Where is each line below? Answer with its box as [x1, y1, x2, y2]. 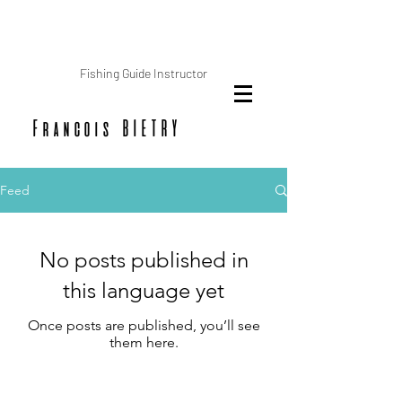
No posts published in [39, 247, 249, 273]
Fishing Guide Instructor [80, 66, 207, 81]
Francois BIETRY [31, 119, 179, 136]
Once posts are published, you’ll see [27, 317, 260, 334]
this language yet [63, 277, 224, 303]
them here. [109, 334, 179, 351]
